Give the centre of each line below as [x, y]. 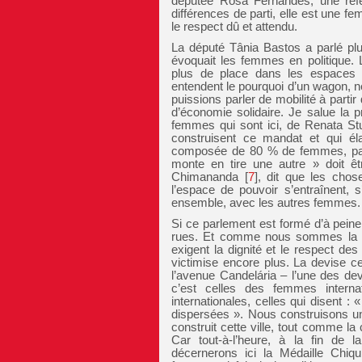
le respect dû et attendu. [234, 26]
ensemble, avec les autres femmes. [266, 202]
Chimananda [205, 177]
